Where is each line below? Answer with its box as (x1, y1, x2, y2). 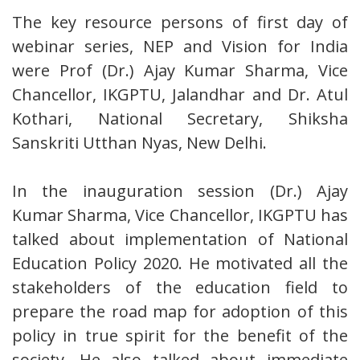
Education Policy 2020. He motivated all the (12, 252, 348, 274)
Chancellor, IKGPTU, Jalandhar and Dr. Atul (12, 83, 348, 105)
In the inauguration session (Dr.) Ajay (12, 179, 348, 202)
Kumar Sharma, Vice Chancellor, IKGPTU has (12, 203, 348, 226)
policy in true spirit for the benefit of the (12, 324, 348, 346)
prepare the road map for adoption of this (12, 300, 348, 322)
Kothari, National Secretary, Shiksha (12, 107, 348, 129)
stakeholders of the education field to (12, 276, 348, 298)
